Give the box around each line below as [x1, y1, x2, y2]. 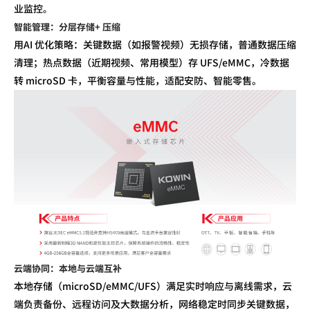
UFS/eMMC [200, 55, 250, 69]
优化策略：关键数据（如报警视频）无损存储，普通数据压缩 [35, 37, 296, 51]
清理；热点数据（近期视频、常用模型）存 [14, 55, 200, 69]
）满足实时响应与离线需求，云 [156, 278, 292, 293]
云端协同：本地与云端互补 [14, 261, 122, 275]
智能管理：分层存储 [14, 19, 95, 33]
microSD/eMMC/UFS [62, 278, 156, 293]
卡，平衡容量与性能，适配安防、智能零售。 [68, 73, 262, 87]
